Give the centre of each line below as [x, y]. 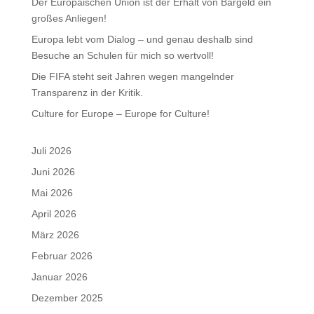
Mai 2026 [52, 193]
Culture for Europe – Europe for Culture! [120, 114]
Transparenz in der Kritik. [87, 93]
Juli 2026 [51, 151]
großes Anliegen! [69, 19]
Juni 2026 [53, 172]
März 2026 [55, 235]
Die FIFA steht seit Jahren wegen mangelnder [132, 77]
